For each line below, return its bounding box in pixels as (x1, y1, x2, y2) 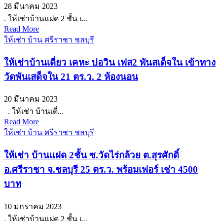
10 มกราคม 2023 (4, 202, 62, 211)
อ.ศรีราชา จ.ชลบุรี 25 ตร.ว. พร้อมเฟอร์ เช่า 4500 (4, 164, 198, 175)
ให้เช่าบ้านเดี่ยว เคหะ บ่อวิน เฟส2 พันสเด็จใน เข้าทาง (4, 57, 216, 68)
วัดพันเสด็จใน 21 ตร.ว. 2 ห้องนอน (4, 71, 138, 82)
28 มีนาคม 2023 (4, 2, 58, 10)
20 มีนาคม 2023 (4, 95, 58, 104)
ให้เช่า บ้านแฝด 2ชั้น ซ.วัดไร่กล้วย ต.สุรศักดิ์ (4, 150, 179, 161)
